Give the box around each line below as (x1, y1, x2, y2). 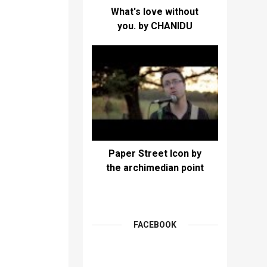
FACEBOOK (133, 220, 176, 229)
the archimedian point (105, 162, 204, 173)
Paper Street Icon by (108, 148, 201, 159)
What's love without (111, 6, 199, 17)
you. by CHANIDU (117, 20, 193, 32)
